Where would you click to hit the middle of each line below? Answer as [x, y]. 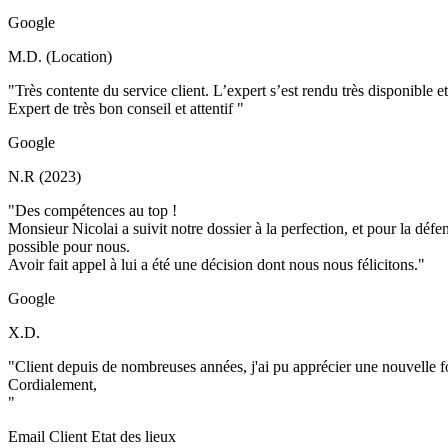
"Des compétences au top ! [92, 210]
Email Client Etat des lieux [92, 436]
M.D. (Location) [60, 56]
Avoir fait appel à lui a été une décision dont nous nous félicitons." [216, 264]
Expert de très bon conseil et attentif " [126, 108]
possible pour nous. [69, 246]
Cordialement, [52, 384]
